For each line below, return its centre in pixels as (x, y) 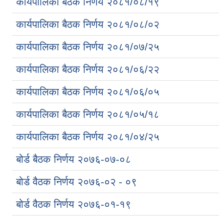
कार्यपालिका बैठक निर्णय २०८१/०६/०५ (88, 91)
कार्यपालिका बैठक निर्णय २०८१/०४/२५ (88, 136)
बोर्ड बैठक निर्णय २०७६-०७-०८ (74, 159)
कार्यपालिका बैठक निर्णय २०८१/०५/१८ (88, 114)
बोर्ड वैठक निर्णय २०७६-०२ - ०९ (77, 181)
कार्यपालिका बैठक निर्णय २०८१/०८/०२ (88, 24)
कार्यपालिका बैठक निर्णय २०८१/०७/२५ (88, 46)
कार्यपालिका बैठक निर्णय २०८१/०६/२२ (88, 69)
